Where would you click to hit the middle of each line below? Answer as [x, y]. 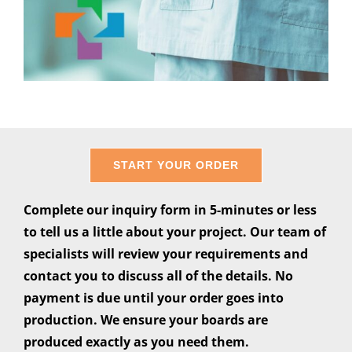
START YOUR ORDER [176, 165]
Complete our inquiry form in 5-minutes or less [170, 210]
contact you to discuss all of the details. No [158, 276]
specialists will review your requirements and [165, 254]
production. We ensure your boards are [145, 320]
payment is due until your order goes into [153, 298]
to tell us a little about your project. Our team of [174, 232]
